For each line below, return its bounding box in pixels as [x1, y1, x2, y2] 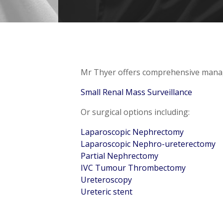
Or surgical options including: [81, 107, 190, 117]
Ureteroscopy [81, 174, 132, 185]
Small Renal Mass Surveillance [81, 87, 192, 98]
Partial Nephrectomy [81, 150, 158, 161]
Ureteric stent [81, 186, 132, 197]
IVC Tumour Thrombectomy [81, 162, 186, 173]
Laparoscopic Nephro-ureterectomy [81, 138, 216, 149]
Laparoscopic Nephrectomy [81, 126, 184, 137]
